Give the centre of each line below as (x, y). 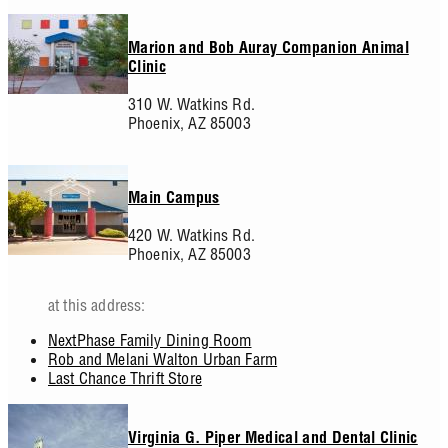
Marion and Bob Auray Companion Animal (268, 49)
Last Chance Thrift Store (125, 378)
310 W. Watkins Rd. (191, 103)
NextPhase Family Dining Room (150, 340)
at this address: (97, 305)
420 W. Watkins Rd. (191, 235)
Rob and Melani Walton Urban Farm (163, 359)
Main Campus (174, 200)
